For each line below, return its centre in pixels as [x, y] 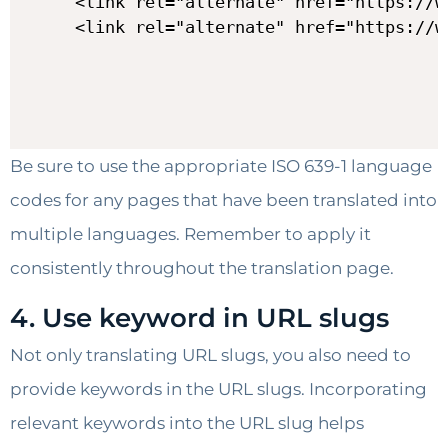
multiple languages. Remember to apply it [190, 233]
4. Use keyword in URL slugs [199, 318]
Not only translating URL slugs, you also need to [210, 355]
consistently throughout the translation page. [202, 267]
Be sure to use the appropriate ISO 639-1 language [221, 165]
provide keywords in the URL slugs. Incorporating [218, 389]
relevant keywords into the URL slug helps [187, 423]
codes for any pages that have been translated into [223, 199]
